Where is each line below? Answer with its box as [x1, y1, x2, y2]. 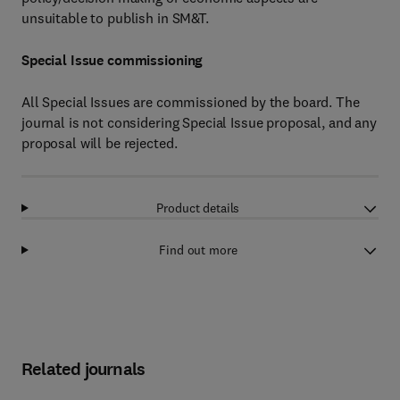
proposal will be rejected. [21, 134, 178, 152]
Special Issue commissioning [21, 51, 204, 70]
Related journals [21, 357, 146, 381]
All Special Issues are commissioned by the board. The [21, 93, 360, 111]
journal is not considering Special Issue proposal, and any [21, 113, 377, 131]
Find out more [159, 242, 237, 258]
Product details [156, 200, 240, 216]
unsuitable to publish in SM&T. [21, 9, 209, 27]
